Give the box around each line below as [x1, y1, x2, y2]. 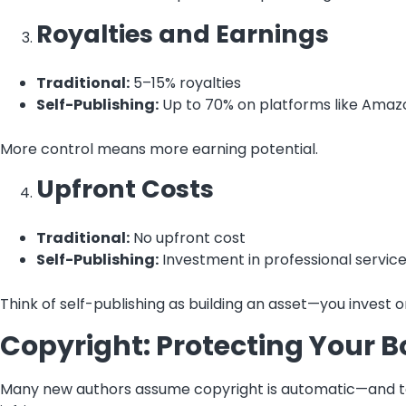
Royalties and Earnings [36, 16, 329, 51]
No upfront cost [130, 227, 246, 249]
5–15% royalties [130, 72, 241, 93]
